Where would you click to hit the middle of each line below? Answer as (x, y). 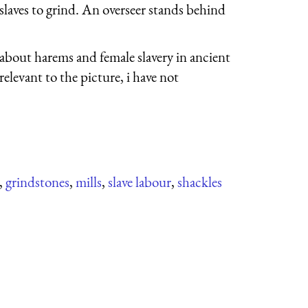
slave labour (140, 181)
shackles (200, 181)
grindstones (37, 181)
